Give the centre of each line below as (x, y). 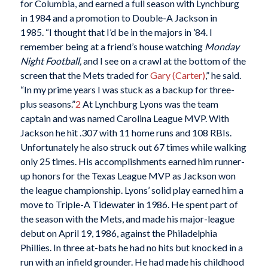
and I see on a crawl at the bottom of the (163, 60)
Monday (222, 46)
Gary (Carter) (177, 75)
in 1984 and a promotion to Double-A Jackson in (118, 17)
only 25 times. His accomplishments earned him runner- (132, 161)
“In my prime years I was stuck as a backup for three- (127, 89)
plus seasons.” (48, 103)
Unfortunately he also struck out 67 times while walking (133, 147)
